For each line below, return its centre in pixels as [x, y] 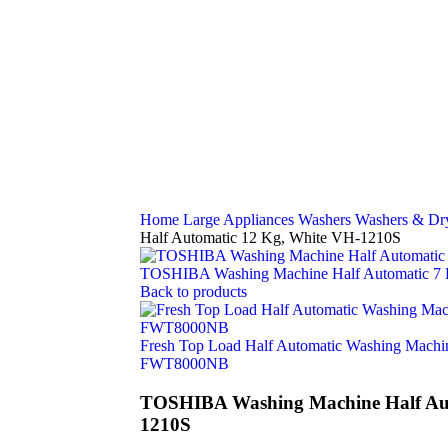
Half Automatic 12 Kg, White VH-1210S [270, 237]
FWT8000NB [184, 363]
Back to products [193, 291]
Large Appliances [240, 219]
